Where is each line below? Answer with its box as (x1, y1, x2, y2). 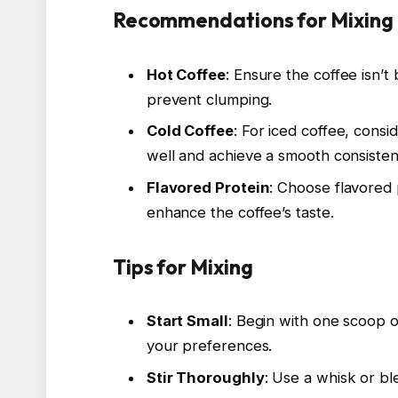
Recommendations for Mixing (112, 7, 394, 34)
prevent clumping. (146, 90, 273, 108)
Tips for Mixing (112, 253, 253, 280)
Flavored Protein (146, 178, 270, 196)
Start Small (146, 312, 228, 330)
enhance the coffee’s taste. (146, 203, 334, 221)
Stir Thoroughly (146, 368, 265, 386)
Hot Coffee (146, 65, 226, 84)
